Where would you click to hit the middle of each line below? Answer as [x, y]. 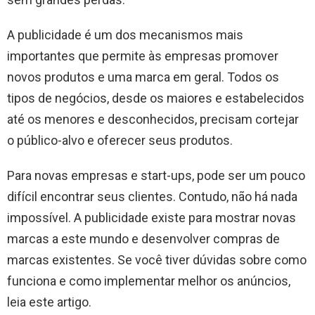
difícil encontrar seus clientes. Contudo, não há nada [152, 196]
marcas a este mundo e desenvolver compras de [143, 238]
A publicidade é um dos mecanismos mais [125, 34]
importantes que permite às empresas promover [143, 56]
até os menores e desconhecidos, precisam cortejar [153, 119]
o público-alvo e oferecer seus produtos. [120, 140]
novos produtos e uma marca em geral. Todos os [143, 77]
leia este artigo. [49, 302]
